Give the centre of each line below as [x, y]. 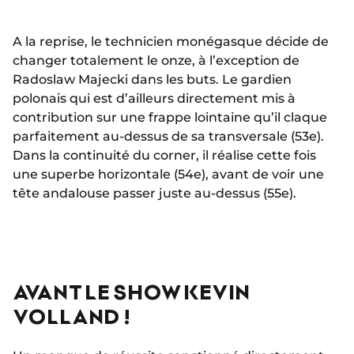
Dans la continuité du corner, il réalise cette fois [164, 156]
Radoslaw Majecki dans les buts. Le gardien [152, 80]
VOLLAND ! [71, 316]
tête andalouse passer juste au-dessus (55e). [154, 194]
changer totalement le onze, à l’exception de [156, 61]
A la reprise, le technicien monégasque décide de [171, 42]
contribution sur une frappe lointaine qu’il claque [170, 118]
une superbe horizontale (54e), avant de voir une [168, 175]
